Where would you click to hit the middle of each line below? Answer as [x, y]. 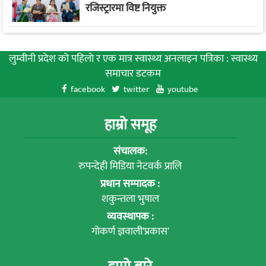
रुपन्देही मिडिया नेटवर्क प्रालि [130, 166]
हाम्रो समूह [130, 125]
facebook [88, 89]
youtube [183, 89]
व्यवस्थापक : [130, 216]
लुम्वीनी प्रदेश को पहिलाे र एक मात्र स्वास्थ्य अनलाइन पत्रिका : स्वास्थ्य [133, 58]
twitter [137, 89]
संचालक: [130, 151]
